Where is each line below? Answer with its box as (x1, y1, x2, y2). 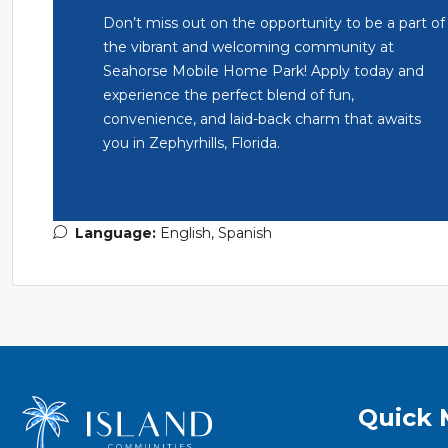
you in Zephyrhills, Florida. (103, 134, 280, 153)
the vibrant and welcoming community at (103, 38, 394, 57)
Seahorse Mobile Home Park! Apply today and (103, 62, 424, 81)
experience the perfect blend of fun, (103, 86, 354, 105)
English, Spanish (160, 224, 272, 243)
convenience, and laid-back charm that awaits (103, 110, 421, 129)
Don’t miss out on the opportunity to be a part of (103, 14, 445, 33)
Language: (75, 224, 156, 243)
